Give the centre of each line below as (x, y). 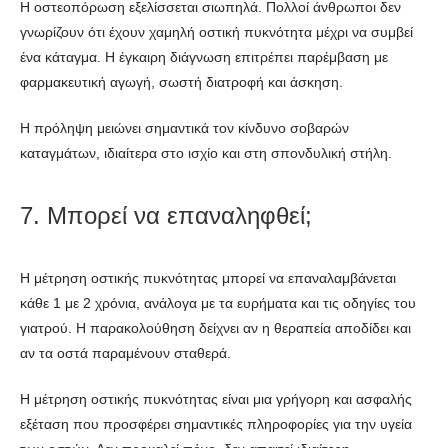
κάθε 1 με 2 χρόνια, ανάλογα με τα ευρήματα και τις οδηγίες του (218, 302)
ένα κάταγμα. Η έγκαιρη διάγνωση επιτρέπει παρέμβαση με (204, 56)
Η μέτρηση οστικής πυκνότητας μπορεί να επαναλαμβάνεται (208, 277)
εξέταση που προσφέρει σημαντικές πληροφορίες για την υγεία (216, 423)
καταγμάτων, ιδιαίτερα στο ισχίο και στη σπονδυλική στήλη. (206, 152)
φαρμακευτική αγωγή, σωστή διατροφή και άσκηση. (181, 81)
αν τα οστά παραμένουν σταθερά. (125, 352)
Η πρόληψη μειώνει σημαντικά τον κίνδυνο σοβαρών (184, 127)
